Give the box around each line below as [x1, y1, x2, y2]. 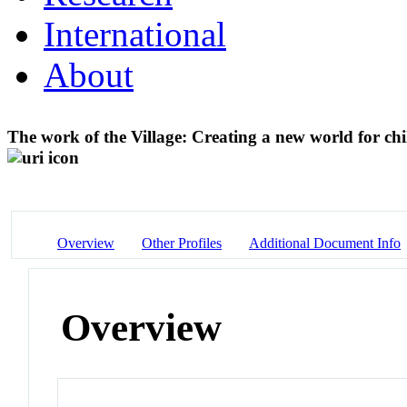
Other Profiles [142, 234, 222, 251]
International [44, 14, 226, 54]
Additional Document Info [249, 234, 401, 251]
